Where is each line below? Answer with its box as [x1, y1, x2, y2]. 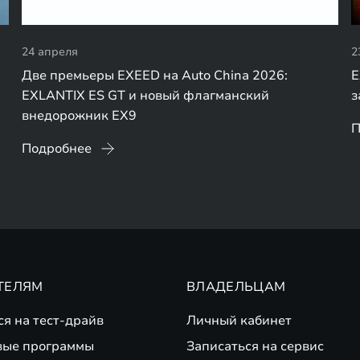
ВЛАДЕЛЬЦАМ [186, 278, 286, 297]
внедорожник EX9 [21, 107, 137, 125]
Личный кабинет [186, 312, 292, 330]
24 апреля [21, 44, 78, 60]
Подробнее [21, 140, 92, 158]
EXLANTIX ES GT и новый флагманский [21, 87, 269, 105]
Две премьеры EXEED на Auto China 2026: [21, 67, 288, 85]
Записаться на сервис [186, 337, 324, 356]
